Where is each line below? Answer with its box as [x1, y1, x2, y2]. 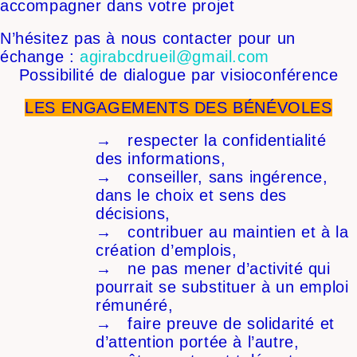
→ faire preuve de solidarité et [96, 315, 335, 333]
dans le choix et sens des [96, 186, 288, 205]
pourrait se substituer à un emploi [96, 278, 349, 296]
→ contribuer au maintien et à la [96, 223, 349, 241]
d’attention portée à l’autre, [96, 333, 300, 351]
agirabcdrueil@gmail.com [80, 48, 269, 66]
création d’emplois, [96, 241, 237, 260]
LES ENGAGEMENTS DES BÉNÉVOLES [25, 99, 332, 117]
